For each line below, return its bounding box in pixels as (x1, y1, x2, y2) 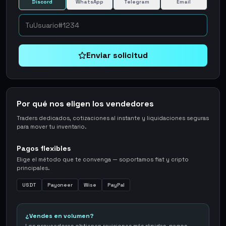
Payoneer (47, 182, 73, 188)
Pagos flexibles (17, 144, 71, 153)
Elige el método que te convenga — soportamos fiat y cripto (17, 156, 189, 163)
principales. (17, 164, 49, 172)
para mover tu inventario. (17, 123, 86, 130)
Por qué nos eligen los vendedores (17, 98, 154, 109)
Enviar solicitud (86, 50, 148, 61)
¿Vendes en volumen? (25, 212, 94, 220)
